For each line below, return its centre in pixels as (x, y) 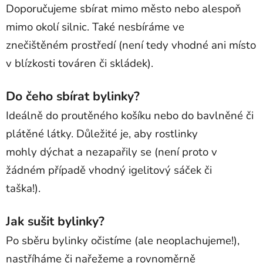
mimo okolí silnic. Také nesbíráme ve (95, 27)
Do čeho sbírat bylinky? (73, 96)
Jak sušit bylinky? (55, 221)
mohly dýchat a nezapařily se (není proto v (112, 152)
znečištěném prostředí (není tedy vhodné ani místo (131, 45)
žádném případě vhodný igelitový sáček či (109, 170)
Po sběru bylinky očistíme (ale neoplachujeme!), (123, 240)
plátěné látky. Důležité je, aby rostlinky (102, 134)
